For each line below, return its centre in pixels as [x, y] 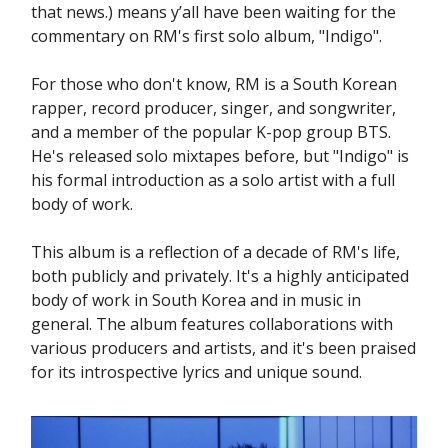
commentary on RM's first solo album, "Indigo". [206, 36]
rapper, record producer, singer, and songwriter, [213, 108]
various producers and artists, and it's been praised [223, 348]
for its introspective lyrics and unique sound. [196, 372]
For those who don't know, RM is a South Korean [214, 84]
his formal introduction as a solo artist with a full [213, 180]
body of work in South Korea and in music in [196, 300]
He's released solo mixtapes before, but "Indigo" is [220, 156]
